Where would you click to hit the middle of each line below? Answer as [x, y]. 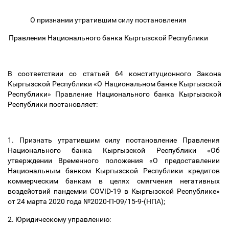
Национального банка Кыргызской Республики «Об [114, 150]
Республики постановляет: [53, 104]
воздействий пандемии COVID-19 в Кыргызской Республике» [114, 191]
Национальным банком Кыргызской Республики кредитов [114, 171]
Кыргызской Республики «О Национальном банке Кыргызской [114, 84]
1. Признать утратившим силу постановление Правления [114, 140]
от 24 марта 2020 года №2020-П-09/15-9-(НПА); [87, 201]
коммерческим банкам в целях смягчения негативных [114, 181]
